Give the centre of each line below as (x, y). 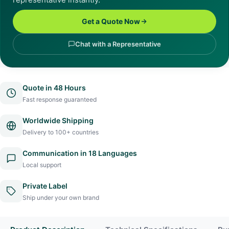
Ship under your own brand (61, 197)
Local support (42, 165)
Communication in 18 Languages (80, 153)
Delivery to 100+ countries (61, 132)
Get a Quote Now (111, 21)
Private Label (45, 186)
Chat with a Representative (118, 44)
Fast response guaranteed (60, 99)
